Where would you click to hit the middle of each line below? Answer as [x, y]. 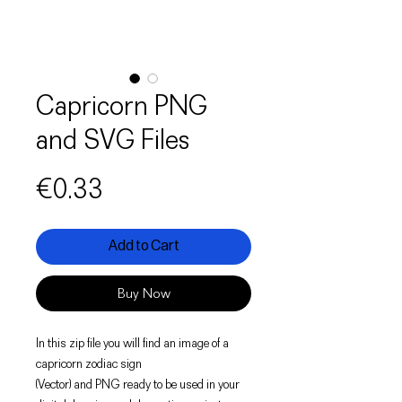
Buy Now [144, 293]
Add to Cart [144, 246]
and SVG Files [113, 139]
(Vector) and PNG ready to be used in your [138, 384]
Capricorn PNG [122, 105]
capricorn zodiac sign [89, 363]
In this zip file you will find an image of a [132, 342]
